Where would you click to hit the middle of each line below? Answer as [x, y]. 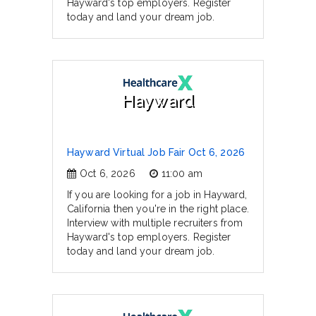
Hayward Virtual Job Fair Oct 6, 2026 [156, 152]
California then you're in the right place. [158, 209]
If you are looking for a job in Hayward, [157, 195]
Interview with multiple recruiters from [155, 223]
